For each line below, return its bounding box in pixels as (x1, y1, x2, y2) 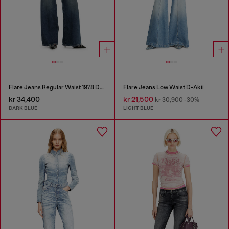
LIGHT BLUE (123, 105, 153, 112)
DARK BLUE (9, 105, 37, 112)
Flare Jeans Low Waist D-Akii (123, 83, 204, 91)
